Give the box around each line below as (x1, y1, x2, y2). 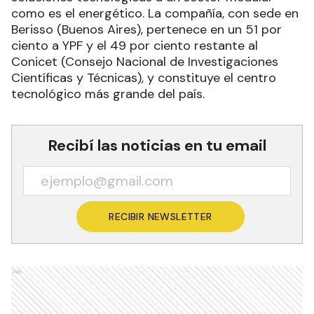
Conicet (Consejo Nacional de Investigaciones (11, 53, 278, 70)
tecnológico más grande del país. (11, 85, 205, 102)
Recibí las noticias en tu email (48, 135, 266, 156)
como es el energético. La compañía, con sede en (11, 4, 299, 22)
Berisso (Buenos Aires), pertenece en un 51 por (11, 20, 282, 38)
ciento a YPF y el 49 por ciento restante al (11, 36, 258, 54)
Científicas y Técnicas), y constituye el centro (11, 69, 276, 86)
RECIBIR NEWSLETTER (109, 210, 212, 223)
